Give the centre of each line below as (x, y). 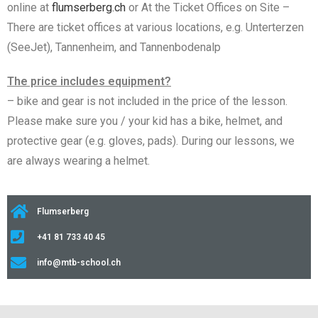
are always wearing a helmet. (78, 160)
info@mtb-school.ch (78, 262)
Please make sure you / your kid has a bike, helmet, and (145, 121)
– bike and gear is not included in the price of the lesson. (147, 101)
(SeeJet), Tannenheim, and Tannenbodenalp (114, 47)
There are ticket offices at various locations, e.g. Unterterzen (155, 27)
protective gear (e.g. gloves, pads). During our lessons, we (151, 141)
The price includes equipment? (89, 81)
